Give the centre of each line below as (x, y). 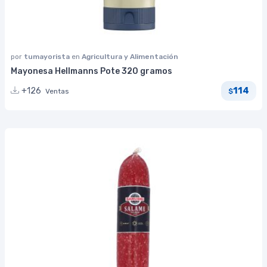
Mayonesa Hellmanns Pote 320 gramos (91, 71)
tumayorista (48, 56)
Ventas (57, 91)
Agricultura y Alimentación (130, 56)
